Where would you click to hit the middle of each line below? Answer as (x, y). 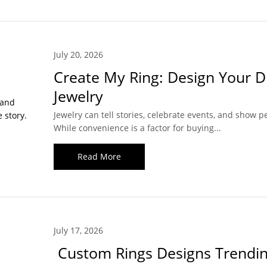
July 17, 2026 (78, 231)
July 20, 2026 (78, 55)
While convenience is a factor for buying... (137, 128)
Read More (99, 157)
